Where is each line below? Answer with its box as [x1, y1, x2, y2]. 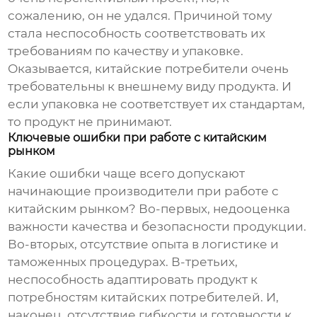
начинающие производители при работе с [8, 184, 279, 199]
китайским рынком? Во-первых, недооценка [8, 202, 291, 217]
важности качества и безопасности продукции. [8, 219, 307, 234]
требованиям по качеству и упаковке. [8, 44, 244, 59]
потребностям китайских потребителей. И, [8, 290, 279, 305]
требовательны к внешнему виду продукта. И [8, 79, 292, 94]
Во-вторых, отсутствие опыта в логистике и [8, 237, 279, 252]
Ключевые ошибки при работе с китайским [8, 131, 267, 145]
